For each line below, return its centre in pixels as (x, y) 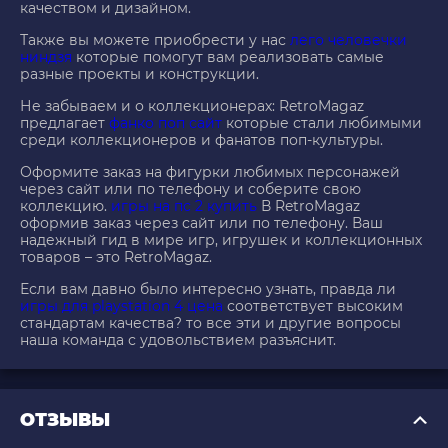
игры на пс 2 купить (184, 206)
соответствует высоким (313, 306)
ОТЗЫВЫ (65, 420)
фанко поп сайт (165, 123)
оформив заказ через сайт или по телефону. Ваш (201, 223)
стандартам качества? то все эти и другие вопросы (210, 323)
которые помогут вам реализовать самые (228, 57)
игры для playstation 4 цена (121, 306)
